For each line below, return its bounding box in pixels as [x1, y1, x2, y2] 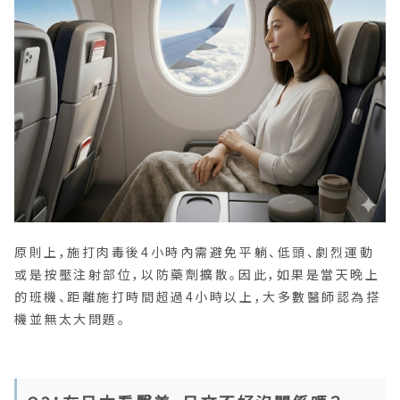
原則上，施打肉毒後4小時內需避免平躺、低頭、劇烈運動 [14, 242, 375, 261]
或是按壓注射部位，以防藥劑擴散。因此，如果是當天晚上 [14, 264, 380, 283]
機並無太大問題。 [14, 309, 127, 328]
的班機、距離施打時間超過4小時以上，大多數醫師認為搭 [14, 287, 381, 305]
